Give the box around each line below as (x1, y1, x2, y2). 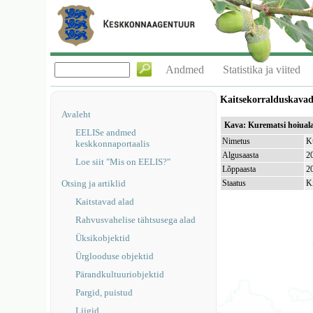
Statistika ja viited (223, 64, 301, 75)
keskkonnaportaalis (75, 138, 150, 149)
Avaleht (61, 109, 92, 119)
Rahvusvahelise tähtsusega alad (75, 214, 196, 225)
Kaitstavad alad (75, 196, 135, 207)
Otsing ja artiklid (61, 178, 126, 189)
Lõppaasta (222, 164, 256, 174)
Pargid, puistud (75, 287, 133, 298)
